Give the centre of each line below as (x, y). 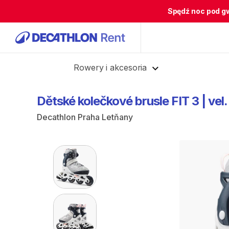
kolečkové (105, 101)
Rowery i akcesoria (110, 67)
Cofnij (37, 66)
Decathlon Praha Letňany (85, 117)
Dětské (56, 101)
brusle (152, 101)
